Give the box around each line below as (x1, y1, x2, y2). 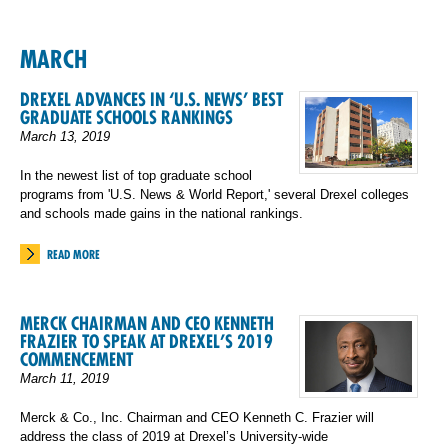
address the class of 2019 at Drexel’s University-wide (20, 429, 328, 444)
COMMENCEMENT (20, 348, 133, 371)
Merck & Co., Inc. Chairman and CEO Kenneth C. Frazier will (20, 410, 374, 425)
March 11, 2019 (20, 371, 109, 386)
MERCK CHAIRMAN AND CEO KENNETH (20, 312, 274, 335)
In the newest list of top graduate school (20, 168, 252, 183)
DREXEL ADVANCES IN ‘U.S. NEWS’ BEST (20, 88, 283, 111)
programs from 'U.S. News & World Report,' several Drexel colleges (20, 187, 409, 202)
